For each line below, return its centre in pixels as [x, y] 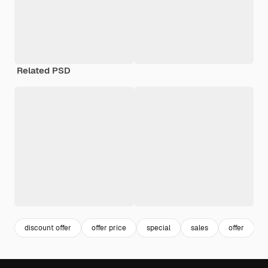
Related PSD [44, 70]
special [159, 228]
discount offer [48, 228]
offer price [109, 228]
